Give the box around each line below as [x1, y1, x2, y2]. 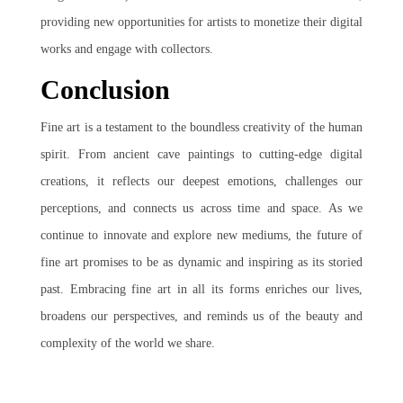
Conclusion [40, 75, 170, 104]
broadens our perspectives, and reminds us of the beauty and [40, 309, 363, 323]
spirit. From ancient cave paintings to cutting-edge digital [40, 148, 363, 161]
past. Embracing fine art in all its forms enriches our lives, [40, 282, 363, 296]
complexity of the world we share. [40, 336, 215, 350]
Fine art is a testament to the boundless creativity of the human [40, 121, 363, 134]
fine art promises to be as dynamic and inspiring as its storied [40, 255, 363, 269]
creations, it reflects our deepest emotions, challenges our [40, 175, 363, 188]
